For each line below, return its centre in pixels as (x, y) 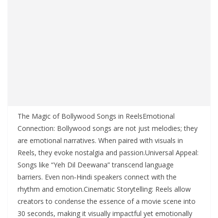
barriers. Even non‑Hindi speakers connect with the (97, 177)
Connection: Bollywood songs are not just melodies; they (108, 128)
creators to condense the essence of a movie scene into (107, 201)
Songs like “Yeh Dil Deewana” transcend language (96, 165)
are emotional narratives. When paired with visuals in (100, 141)
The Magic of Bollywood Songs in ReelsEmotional (96, 116)
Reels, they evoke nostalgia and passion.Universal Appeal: (108, 153)
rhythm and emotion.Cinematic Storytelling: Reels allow (104, 189)
